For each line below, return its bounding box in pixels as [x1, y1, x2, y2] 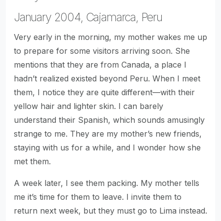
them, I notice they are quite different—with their [14, 87, 195, 97]
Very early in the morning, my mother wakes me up [14, 32, 207, 42]
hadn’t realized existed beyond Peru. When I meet [14, 74, 200, 83]
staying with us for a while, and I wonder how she [14, 143, 201, 152]
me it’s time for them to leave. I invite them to [14, 192, 182, 202]
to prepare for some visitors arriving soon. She [14, 46, 190, 56]
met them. [14, 156, 51, 166]
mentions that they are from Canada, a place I [14, 60, 186, 70]
